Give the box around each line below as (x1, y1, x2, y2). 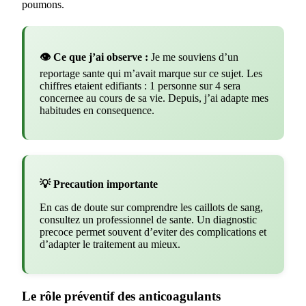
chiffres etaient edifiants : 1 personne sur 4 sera (40, 80, 240, 92)
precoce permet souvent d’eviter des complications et (40, 226, 266, 238)
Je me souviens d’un (148, 51, 238, 64)
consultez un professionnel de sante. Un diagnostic (40, 214, 257, 226)
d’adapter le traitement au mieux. (40, 238, 180, 251)
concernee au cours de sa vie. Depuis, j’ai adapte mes (40, 92, 268, 105)
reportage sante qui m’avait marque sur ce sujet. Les (40, 68, 262, 80)
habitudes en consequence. (40, 105, 154, 117)
